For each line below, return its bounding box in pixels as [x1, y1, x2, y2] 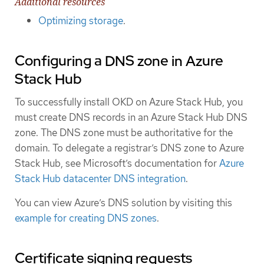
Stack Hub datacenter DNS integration [15, 171, 186, 185]
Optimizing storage [38, 14, 123, 27]
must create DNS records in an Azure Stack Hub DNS [15, 110, 247, 124]
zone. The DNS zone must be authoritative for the [15, 126, 233, 139]
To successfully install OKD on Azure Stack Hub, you [15, 95, 243, 108]
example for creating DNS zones [15, 212, 157, 225]
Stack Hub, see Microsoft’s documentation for [15, 156, 219, 170]
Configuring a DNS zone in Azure [15, 51, 223, 70]
